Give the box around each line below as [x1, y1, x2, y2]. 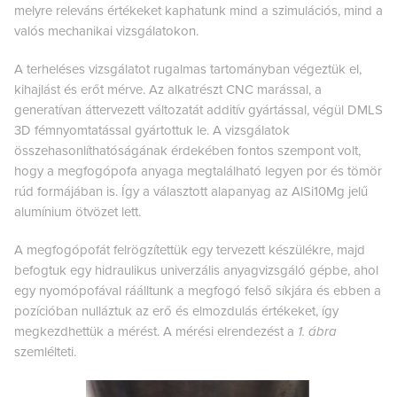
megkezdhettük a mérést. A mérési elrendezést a [14, 323, 298, 339]
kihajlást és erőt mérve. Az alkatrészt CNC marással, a [14, 81, 322, 97]
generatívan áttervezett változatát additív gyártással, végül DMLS [14, 101, 383, 118]
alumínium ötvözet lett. [14, 203, 141, 220]
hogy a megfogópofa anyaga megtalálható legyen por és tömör [14, 162, 382, 179]
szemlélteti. [14, 343, 76, 360]
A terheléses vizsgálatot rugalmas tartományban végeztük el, [14, 60, 362, 77]
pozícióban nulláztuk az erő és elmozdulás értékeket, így [14, 302, 339, 319]
